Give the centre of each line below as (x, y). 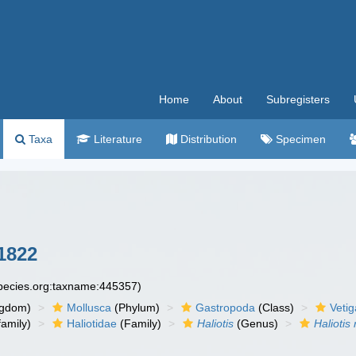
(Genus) (256, 323)
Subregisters (298, 99)
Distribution (207, 139)
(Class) (275, 308)
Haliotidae (92, 323)
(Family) (139, 323)
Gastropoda (226, 308)
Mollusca (89, 308)
